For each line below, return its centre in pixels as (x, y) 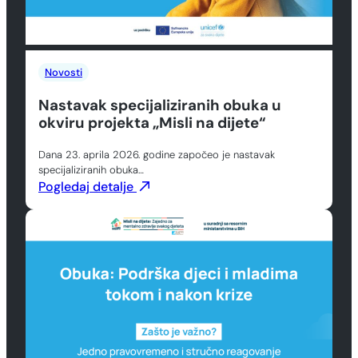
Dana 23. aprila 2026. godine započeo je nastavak (157, 154)
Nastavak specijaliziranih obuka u (160, 105)
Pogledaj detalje (88, 186)
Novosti (64, 73)
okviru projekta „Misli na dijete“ (152, 123)
